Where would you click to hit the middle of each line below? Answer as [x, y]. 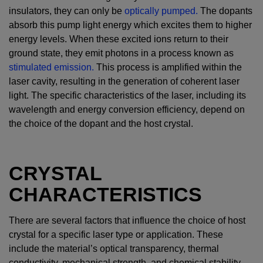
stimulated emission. [51, 67]
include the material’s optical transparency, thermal [114, 248]
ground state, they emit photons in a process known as [121, 53]
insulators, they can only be [67, 11]
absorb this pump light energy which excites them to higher [130, 25]
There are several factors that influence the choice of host [127, 220]
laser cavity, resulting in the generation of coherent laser [124, 81]
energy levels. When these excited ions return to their [119, 39]
